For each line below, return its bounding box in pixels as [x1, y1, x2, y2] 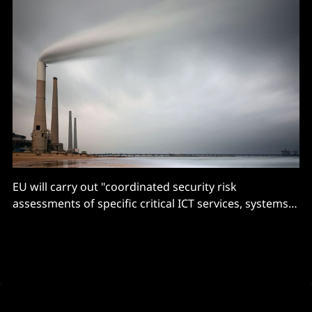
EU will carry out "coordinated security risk [13, 178, 237, 194]
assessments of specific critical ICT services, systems [13, 195, 288, 211]
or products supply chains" [13, 212, 155, 228]
